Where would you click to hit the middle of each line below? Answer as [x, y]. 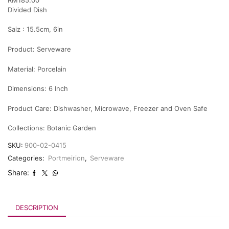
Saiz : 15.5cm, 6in [35, 29]
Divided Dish [27, 9]
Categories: [27, 158]
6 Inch [58, 89]
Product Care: [31, 108]
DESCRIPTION [37, 208]
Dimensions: [28, 89]
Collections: [27, 128]
